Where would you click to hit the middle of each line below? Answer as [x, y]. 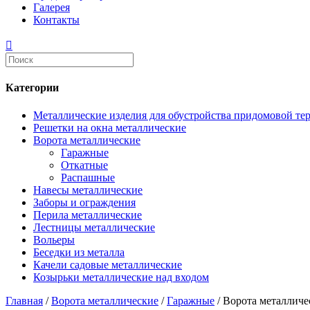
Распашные [88, 177]
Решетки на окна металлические [110, 127]
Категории [32, 88]
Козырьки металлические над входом [121, 277]
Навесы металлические [88, 190]
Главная [24, 300]
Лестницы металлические [94, 227]
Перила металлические [88, 215]
